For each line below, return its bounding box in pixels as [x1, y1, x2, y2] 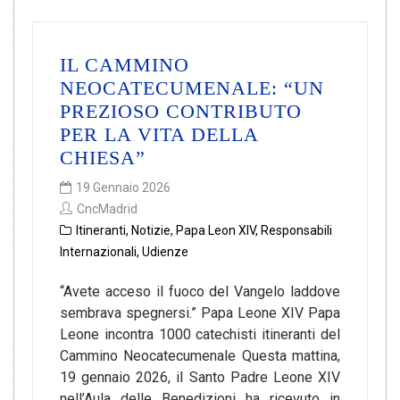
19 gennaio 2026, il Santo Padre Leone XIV [60, 369, 340, 386]
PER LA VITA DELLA [60, 123, 258, 146]
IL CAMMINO [60, 54, 189, 76]
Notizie [131, 223, 171, 237]
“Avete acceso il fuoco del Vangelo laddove [60, 283, 340, 300]
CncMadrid [77, 202, 137, 216]
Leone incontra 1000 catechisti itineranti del [60, 326, 340, 343]
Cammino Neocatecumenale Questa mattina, [60, 347, 340, 364]
